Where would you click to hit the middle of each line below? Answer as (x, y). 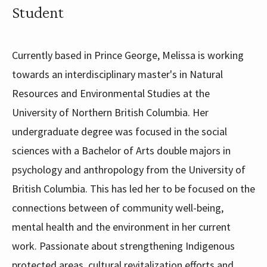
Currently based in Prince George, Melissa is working (128, 55)
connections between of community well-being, (118, 208)
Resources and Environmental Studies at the (111, 94)
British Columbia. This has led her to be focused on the (133, 189)
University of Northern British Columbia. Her (110, 113)
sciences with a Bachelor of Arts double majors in (121, 151)
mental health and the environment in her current (121, 227)
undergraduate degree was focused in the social (119, 132)
